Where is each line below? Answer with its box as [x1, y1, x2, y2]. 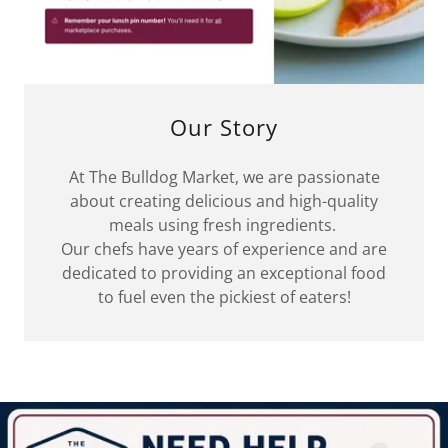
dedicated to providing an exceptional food [62, 262, 386, 285]
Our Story [170, 112, 278, 143]
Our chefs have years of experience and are [61, 238, 387, 261]
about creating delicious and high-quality [70, 190, 378, 213]
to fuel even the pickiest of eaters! [97, 286, 351, 309]
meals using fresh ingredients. [108, 214, 340, 237]
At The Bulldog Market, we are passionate [68, 166, 380, 189]
